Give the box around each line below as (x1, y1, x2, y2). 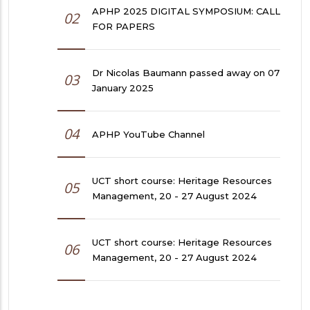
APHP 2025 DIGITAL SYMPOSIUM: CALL (92, 6, 280, 17)
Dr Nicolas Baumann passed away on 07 (92, 67, 280, 79)
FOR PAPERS (92, 21, 155, 33)
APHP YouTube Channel (92, 129, 205, 140)
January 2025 (92, 82, 154, 94)
